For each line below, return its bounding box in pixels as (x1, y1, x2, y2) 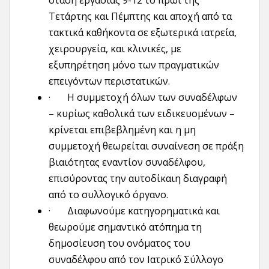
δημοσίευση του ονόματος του (49, 237, 190, 250)
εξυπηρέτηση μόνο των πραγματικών (49, 58, 219, 71)
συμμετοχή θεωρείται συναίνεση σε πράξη (49, 139, 244, 153)
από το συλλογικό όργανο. (49, 188, 168, 201)
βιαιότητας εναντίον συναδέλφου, (49, 156, 205, 169)
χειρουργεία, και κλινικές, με (49, 42, 181, 55)
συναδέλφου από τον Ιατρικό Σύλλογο (49, 253, 223, 266)
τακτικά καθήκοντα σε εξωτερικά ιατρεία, (49, 26, 237, 39)
